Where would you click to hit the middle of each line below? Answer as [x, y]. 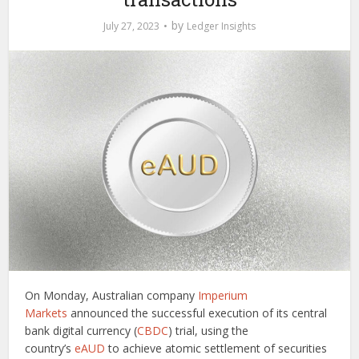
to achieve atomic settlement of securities [216, 349]
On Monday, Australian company [112, 296]
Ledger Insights [221, 26]
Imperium [223, 296]
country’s [50, 349]
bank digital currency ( [81, 331]
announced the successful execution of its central [198, 313]
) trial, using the [209, 331]
